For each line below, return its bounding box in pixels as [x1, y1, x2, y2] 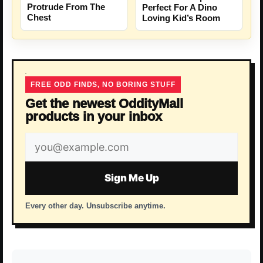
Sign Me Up [104, 172, 159, 184]
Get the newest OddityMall [25, 96, 183, 112]
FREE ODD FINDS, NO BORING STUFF [31, 80, 176, 89]
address [25, 153, 74, 168]
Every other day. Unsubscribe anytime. [25, 201, 166, 211]
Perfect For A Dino [142, 2, 217, 13]
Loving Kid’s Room [142, 13, 220, 23]
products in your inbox [25, 109, 162, 124]
